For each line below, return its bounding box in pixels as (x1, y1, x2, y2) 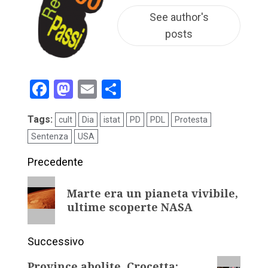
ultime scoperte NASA (67, 200, 193, 215)
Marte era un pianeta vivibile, (67, 186, 239, 201)
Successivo (28, 235, 84, 248)
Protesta (175, 115, 208, 125)
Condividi (121, 78, 196, 101)
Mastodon (73, 78, 157, 101)
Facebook (49, 78, 129, 101)
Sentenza (31, 132, 68, 142)
